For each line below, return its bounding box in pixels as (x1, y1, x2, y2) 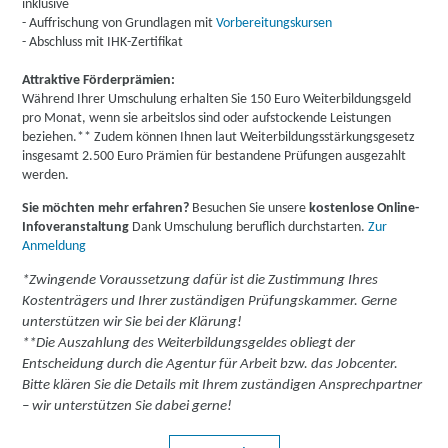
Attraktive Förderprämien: (22, 73, 176, 88)
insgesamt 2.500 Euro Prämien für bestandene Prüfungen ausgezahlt (22, 149, 407, 164)
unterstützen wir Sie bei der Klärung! (22, 315, 243, 330)
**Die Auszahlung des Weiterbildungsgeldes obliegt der (22, 336, 356, 351)
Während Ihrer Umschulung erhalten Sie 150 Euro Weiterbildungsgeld (22, 92, 412, 107)
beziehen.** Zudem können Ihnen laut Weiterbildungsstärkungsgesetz (22, 130, 416, 145)
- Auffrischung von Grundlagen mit (22, 16, 217, 31)
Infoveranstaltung (22, 220, 133, 235)
